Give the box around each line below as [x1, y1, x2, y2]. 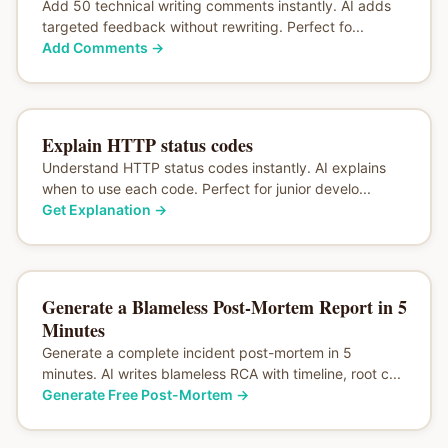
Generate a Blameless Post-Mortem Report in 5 [41, 293, 407, 320]
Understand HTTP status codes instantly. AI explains [41, 158, 386, 176]
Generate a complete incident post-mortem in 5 [41, 343, 352, 361]
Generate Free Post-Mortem [41, 385, 233, 403]
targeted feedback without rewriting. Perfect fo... [41, 17, 364, 35]
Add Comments [41, 38, 148, 56]
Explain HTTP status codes [41, 131, 253, 158]
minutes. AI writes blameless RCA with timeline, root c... [41, 364, 401, 382]
